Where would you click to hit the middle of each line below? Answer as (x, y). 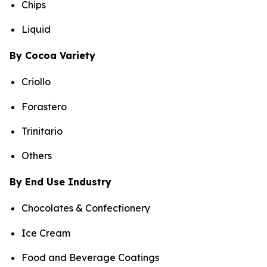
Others (37, 156)
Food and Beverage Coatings (90, 257)
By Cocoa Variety (52, 56)
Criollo (36, 82)
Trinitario (42, 131)
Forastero (44, 106)
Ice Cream (46, 233)
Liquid (36, 30)
